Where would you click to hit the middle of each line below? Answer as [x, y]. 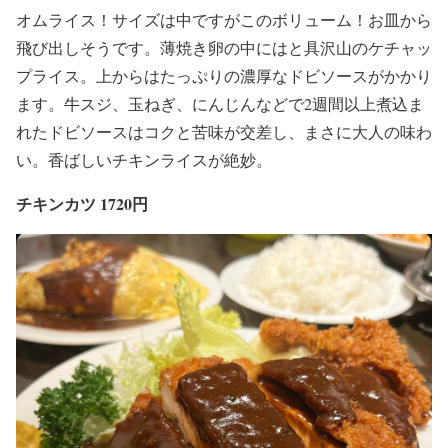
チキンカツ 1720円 [82, 204]
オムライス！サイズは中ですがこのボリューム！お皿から [224, 20]
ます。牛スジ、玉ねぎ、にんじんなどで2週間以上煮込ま [220, 104]
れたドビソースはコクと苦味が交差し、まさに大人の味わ [224, 132]
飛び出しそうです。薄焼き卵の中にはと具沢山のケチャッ [224, 48]
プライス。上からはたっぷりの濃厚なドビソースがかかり [224, 76]
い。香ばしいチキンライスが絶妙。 [144, 160]
